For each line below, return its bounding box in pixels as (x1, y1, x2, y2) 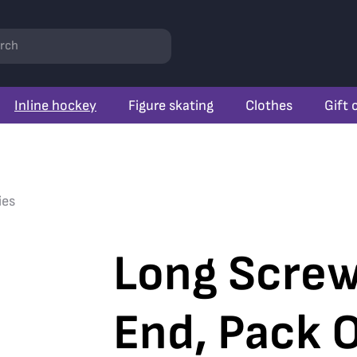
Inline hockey (14, 96, 96, 114)
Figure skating (128, 96, 214, 114)
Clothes (245, 96, 292, 114)
